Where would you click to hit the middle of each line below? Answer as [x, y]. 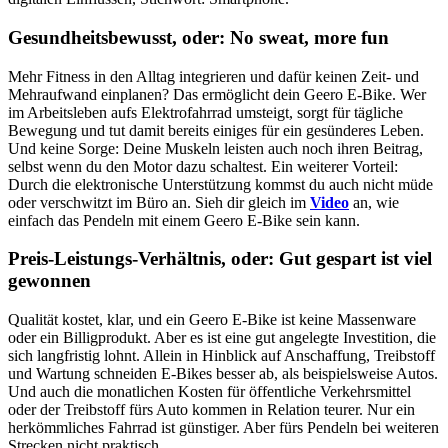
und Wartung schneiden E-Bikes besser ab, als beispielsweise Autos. [223, 374]
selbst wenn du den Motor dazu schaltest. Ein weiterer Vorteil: [203, 166]
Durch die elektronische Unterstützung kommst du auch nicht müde [220, 184]
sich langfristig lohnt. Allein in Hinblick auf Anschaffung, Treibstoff [221, 356]
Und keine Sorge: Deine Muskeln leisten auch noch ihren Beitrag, [215, 148]
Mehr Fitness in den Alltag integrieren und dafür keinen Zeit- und [213, 76]
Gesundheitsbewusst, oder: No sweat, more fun [198, 38]
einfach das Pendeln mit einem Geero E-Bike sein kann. [184, 220]
